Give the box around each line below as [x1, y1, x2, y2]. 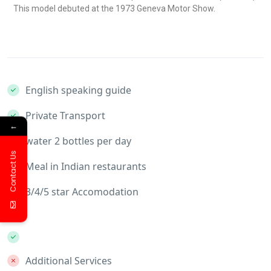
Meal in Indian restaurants [25, 160, 146, 173]
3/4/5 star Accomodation [25, 185, 139, 198]
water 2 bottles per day [25, 134, 131, 148]
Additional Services [25, 254, 112, 267]
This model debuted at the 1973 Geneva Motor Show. [13, 4, 215, 13]
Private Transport [25, 109, 105, 122]
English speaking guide [25, 83, 131, 97]
